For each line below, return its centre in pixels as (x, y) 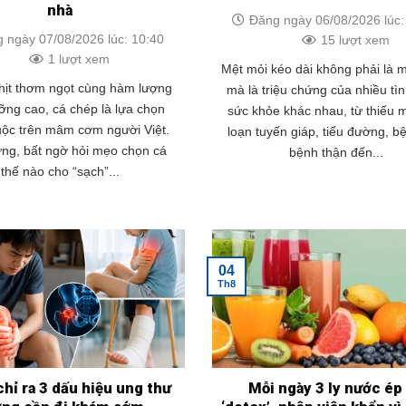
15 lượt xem (355, 39)
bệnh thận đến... (337, 152)
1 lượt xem (78, 58)
